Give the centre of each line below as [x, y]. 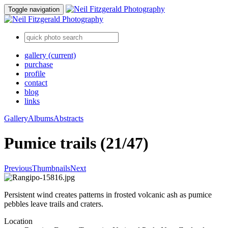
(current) [62, 55]
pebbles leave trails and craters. [54, 204]
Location [18, 221]
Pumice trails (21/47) [76, 143]
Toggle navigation [34, 9]
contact [36, 83]
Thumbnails [51, 168]
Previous [18, 168]
